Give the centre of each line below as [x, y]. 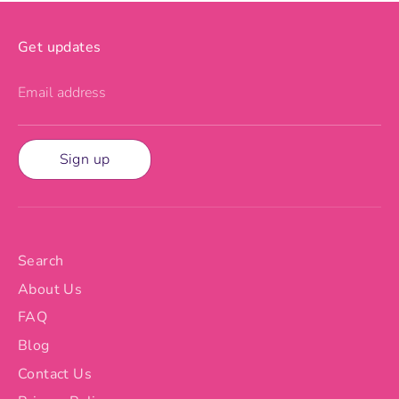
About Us [50, 289]
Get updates [60, 48]
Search [41, 261]
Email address [62, 93]
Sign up [85, 159]
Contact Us [55, 374]
